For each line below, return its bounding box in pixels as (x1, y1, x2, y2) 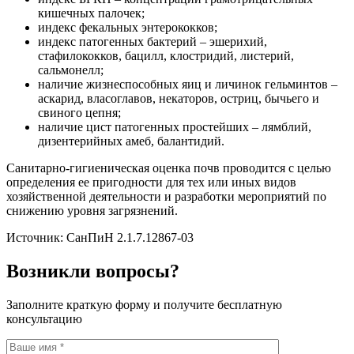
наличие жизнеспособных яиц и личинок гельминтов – (38, 77, 337, 91)
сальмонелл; (38, 62, 104, 77)
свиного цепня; (38, 105, 121, 119)
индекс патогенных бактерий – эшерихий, (38, 34, 267, 48)
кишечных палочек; (38, 6, 145, 20)
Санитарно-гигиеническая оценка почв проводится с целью (6, 160, 331, 175)
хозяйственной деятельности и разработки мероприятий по (6, 189, 326, 203)
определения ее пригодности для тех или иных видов (6, 175, 296, 189)
